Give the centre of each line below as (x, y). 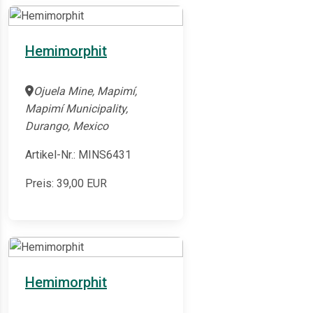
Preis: (41, 184)
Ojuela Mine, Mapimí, (85, 92)
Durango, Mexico (67, 126)
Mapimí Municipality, (77, 109)
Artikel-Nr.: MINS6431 (78, 155)
